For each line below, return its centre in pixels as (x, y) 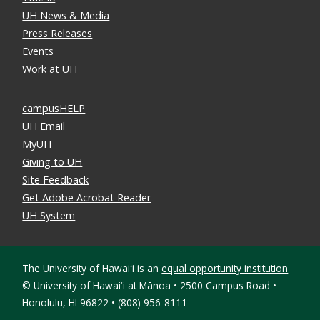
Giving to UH (52, 161)
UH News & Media (66, 15)
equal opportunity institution (225, 269)
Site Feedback (56, 179)
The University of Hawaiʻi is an (92, 269)
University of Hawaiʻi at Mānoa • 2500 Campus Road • (154, 286)
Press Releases (57, 33)
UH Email (44, 126)
